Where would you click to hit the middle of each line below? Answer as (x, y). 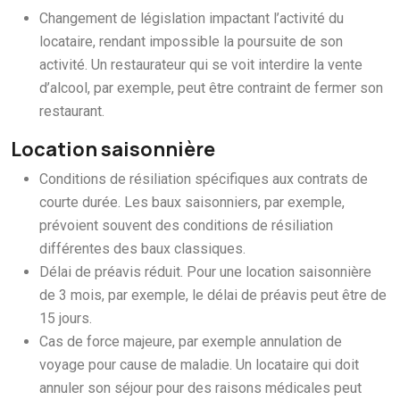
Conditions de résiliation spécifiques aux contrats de (204, 179)
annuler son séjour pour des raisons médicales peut (200, 387)
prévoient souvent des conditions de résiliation (186, 225)
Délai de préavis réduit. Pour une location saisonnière (205, 271)
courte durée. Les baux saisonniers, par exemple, (192, 202)
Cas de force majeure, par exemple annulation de (191, 341)
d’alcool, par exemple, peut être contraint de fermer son (211, 87)
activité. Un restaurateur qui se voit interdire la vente (201, 64)
